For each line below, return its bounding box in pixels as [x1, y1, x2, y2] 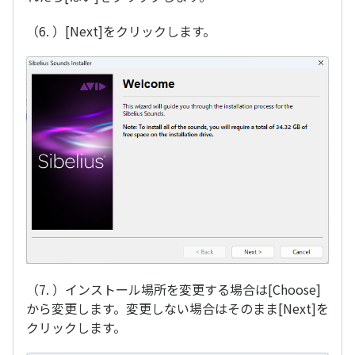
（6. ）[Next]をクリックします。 [26, 21, 216, 41]
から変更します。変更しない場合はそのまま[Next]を [26, 298, 329, 318]
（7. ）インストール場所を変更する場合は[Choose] [26, 279, 321, 299]
